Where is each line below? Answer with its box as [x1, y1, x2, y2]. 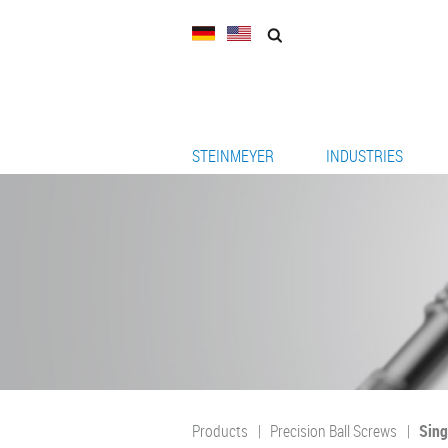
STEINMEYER [192, 144, 274, 167]
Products [192, 420, 248, 443]
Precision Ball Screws [270, 420, 398, 443]
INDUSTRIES [326, 144, 404, 167]
